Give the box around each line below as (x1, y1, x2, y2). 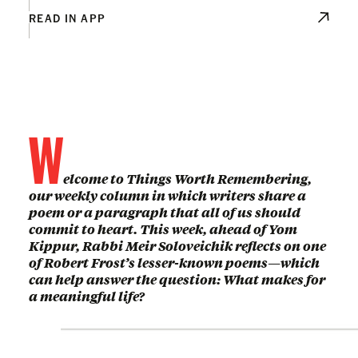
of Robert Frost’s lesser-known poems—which (29, 253, 320, 271)
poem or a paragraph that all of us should (29, 203, 300, 221)
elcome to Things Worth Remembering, (63, 169, 312, 187)
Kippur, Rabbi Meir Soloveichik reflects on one (29, 237, 326, 254)
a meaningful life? (29, 287, 145, 304)
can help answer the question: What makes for (29, 270, 325, 288)
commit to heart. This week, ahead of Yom (29, 220, 297, 237)
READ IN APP (29, 10, 106, 25)
